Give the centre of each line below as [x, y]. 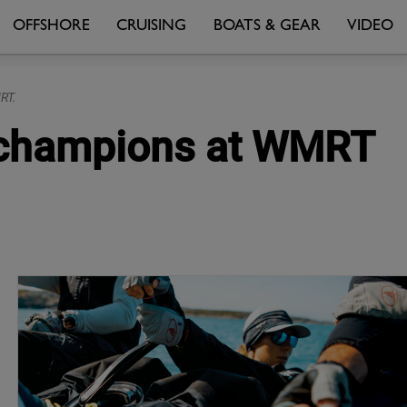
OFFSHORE [51, 27]
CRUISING [152, 27]
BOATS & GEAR [267, 27]
